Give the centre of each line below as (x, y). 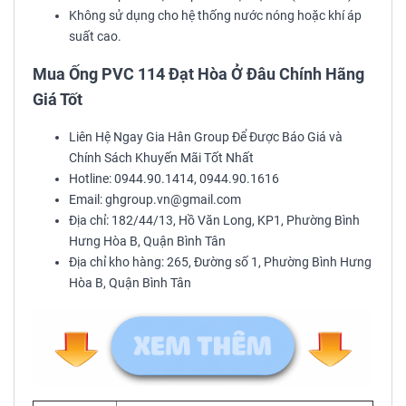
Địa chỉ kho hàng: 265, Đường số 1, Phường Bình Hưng (220, 262)
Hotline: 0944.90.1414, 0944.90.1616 (174, 179)
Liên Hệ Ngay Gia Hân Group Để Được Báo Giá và (206, 137)
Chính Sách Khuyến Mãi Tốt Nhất (161, 158)
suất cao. (95, 36)
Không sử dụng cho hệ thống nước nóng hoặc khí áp (215, 15)
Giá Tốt (58, 99)
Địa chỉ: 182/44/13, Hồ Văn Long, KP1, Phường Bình (214, 220)
